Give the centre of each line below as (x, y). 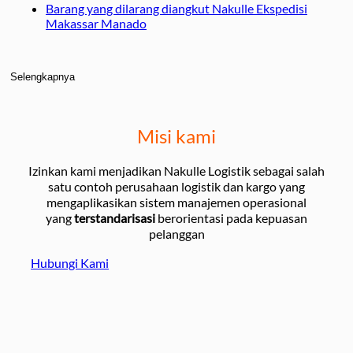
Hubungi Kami (70, 263)
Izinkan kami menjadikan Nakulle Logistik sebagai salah (176, 171)
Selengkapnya (43, 77)
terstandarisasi (115, 218)
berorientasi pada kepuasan (231, 218)
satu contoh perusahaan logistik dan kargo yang (176, 187)
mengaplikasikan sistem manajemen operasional (176, 203)
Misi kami (176, 136)
